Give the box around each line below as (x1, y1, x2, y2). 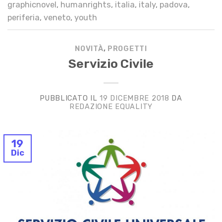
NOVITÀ (75, 44, 104, 54)
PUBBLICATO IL (40, 93, 100, 103)
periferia (7, 13, 40, 23)
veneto (44, 13, 70, 23)
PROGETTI (108, 44, 147, 54)
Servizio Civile (68, 56, 154, 71)
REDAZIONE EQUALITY (69, 102, 153, 111)
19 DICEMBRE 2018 (100, 93, 169, 103)
